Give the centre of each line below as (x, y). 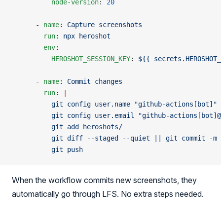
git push (47, 149)
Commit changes (95, 81)
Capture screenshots (105, 25)
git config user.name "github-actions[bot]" (114, 104)
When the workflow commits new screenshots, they (104, 180)
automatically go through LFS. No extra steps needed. (108, 194)
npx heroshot (87, 36)
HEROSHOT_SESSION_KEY (71, 59)
